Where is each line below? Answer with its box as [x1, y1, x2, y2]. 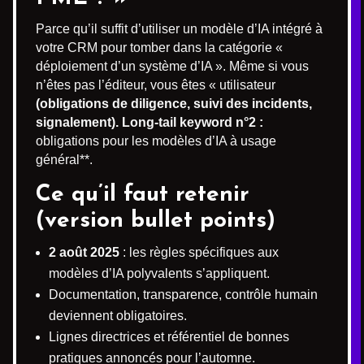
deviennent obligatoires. [49, 308, 187, 323]
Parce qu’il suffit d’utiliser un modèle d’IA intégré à [36, 21, 323, 36]
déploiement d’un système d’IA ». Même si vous [36, 58, 309, 73]
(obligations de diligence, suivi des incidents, [36, 96, 312, 110]
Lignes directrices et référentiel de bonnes [49, 329, 289, 344]
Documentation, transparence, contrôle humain [49, 287, 318, 301]
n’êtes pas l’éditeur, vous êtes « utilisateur [36, 77, 275, 92]
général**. [36, 152, 93, 167]
